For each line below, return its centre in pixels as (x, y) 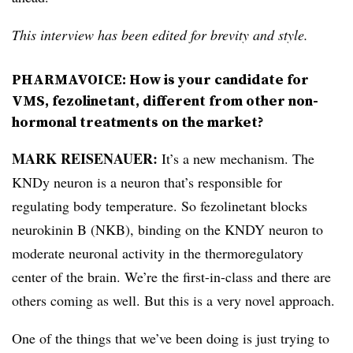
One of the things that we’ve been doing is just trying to (171, 338)
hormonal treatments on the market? (138, 122)
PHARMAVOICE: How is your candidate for (160, 80)
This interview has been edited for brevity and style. (160, 35)
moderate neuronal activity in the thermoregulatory (158, 253)
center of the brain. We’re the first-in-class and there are (171, 277)
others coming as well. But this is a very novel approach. (173, 301)
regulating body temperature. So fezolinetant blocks (160, 206)
